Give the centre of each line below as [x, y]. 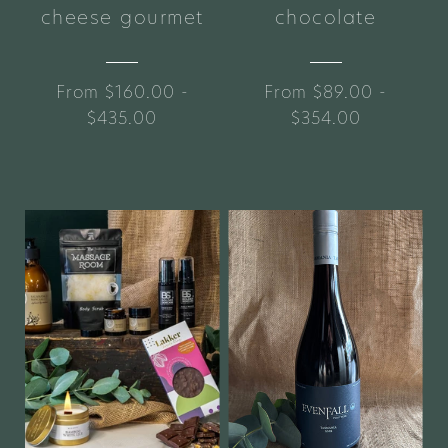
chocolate [325, 18]
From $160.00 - [122, 91]
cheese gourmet [122, 18]
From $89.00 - [325, 91]
